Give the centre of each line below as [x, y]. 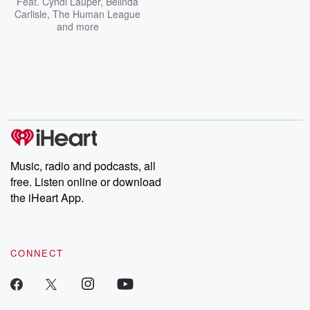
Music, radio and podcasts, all [83, 166]
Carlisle [31, 14]
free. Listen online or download [86, 182]
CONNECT [37, 253]
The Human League [97, 14]
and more [77, 26]
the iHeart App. [47, 198]
